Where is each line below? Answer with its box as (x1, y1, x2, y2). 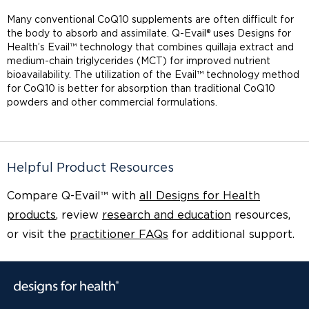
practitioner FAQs (70, 229, 168, 241)
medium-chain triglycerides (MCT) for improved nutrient (7, 57, 270, 67)
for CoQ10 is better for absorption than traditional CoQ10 (7, 84, 275, 94)
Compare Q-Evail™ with (7, 190, 139, 202)
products (7, 210, 56, 221)
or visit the (7, 229, 70, 241)
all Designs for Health (139, 190, 260, 202)
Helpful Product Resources (7, 162, 174, 175)
